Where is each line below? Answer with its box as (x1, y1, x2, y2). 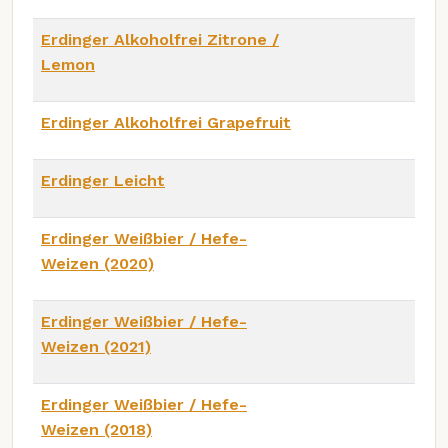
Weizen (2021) (41, 336, 151, 356)
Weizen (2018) (41, 419, 152, 439)
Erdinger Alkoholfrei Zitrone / (41, 29, 279, 49)
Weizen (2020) (41, 253, 154, 273)
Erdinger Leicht (41, 170, 165, 190)
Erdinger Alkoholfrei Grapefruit (41, 112, 291, 132)
